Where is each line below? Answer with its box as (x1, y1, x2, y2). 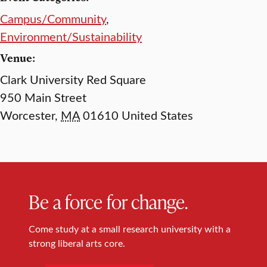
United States (122, 106, 193, 123)
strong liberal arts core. (29, 236, 125, 249)
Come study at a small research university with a (29, 222, 231, 235)
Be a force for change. (29, 188, 188, 214)
